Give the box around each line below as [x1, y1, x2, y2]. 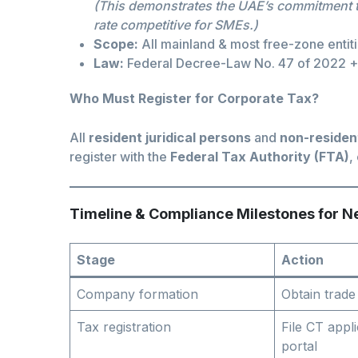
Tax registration [77, 319, 171, 336]
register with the [70, 149, 170, 165]
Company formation [77, 286, 198, 303]
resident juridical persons [89, 129, 251, 146]
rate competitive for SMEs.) [93, 17, 258, 34]
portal [281, 338, 317, 355]
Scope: [93, 36, 138, 53]
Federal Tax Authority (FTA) [170, 149, 349, 165]
